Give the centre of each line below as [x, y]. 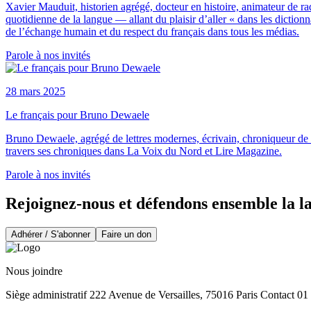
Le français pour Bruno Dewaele [77, 115]
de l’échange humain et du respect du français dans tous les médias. [152, 31]
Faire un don [126, 235]
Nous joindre [34, 271]
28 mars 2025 [35, 91]
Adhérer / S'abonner [51, 235]
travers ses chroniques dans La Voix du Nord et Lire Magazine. [144, 151]
